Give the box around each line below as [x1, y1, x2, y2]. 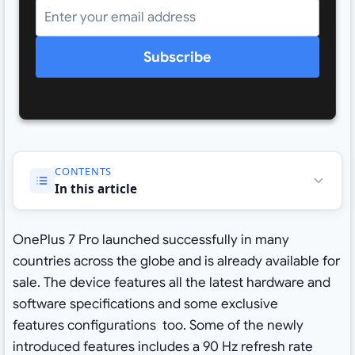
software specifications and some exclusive [12, 296, 278, 313]
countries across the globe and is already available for [12, 253, 340, 270]
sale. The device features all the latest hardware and [12, 274, 330, 292]
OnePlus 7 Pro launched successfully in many [12, 231, 289, 249]
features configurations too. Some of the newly [12, 317, 303, 334]
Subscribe [143, 48, 212, 67]
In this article [54, 180, 137, 197]
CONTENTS [54, 163, 113, 178]
